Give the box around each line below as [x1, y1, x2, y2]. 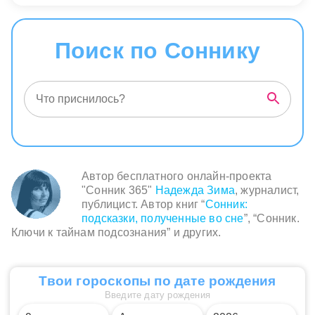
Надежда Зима [155, 184, 236, 197]
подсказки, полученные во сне [82, 212, 244, 225]
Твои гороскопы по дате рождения [39, 273, 276, 288]
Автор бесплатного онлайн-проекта [82, 170, 272, 183]
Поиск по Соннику [54, 38, 261, 64]
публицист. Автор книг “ [82, 198, 205, 211]
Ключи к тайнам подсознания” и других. [11, 226, 221, 239]
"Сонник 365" [82, 184, 155, 197]
